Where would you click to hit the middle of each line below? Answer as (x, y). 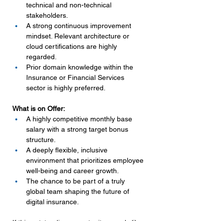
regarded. (41, 57)
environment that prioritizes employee (86, 160)
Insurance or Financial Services (76, 77)
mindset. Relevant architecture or (79, 36)
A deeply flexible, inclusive (68, 150)
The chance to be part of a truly (76, 181)
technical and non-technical (70, 5)
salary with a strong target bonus (78, 129)
